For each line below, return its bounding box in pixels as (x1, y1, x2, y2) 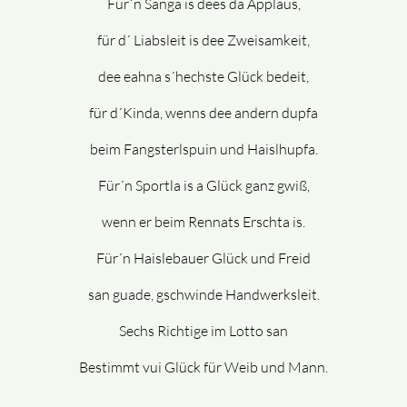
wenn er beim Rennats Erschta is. (102, 213, 305, 232)
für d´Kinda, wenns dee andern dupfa (89, 104, 318, 123)
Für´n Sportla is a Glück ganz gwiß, (97, 176, 310, 195)
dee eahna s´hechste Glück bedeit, (98, 67, 309, 86)
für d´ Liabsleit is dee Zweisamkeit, (97, 31, 310, 50)
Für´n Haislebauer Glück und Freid (96, 249, 311, 268)
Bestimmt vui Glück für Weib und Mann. (79, 358, 328, 377)
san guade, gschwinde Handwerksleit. (87, 285, 320, 304)
